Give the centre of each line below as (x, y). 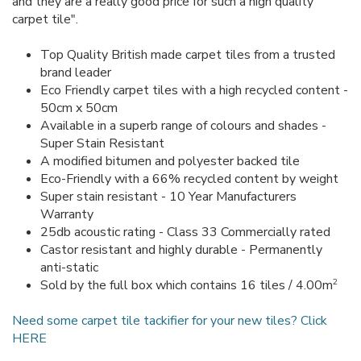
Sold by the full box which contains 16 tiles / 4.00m (187, 285)
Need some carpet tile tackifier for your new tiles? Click (170, 320)
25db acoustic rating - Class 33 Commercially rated (185, 232)
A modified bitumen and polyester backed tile (170, 161)
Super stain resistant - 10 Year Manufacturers (168, 196)
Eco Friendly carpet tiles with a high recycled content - (194, 90)
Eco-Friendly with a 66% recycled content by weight (189, 178)
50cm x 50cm (79, 108)
